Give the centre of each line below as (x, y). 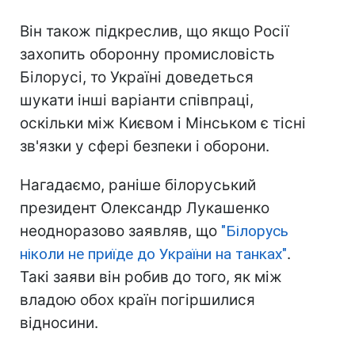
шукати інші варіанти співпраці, (137, 101)
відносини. (59, 323)
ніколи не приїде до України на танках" (153, 254)
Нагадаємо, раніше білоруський (138, 185)
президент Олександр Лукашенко (145, 208)
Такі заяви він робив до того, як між (151, 277)
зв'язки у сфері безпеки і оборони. (145, 147)
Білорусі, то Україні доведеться (137, 78)
